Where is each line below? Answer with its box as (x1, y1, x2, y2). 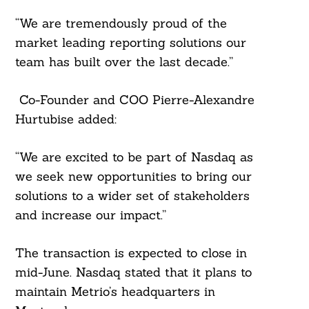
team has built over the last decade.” (14, 54, 233, 70)
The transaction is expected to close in (14, 245, 247, 261)
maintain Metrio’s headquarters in (14, 283, 215, 300)
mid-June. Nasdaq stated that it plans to (14, 264, 252, 281)
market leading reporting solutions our (14, 34, 246, 51)
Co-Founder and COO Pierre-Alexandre (14, 92, 255, 108)
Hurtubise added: (14, 111, 117, 128)
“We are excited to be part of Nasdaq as (14, 149, 253, 166)
